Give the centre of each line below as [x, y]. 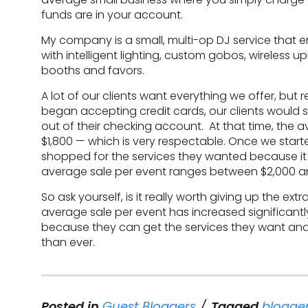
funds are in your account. [112, 15]
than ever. [68, 242]
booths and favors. [93, 70]
